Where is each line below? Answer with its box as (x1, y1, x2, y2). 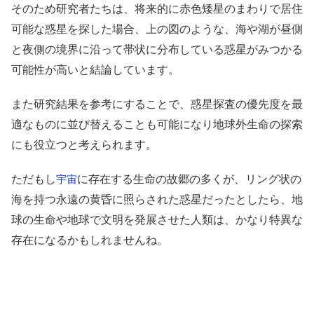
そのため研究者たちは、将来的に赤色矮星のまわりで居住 (11, 1, 303, 16)
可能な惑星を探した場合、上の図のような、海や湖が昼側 (11, 22, 303, 36)
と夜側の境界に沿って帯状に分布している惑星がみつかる (11, 42, 303, 57)
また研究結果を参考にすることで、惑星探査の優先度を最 (11, 97, 303, 111)
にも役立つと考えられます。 (11, 137, 157, 152)
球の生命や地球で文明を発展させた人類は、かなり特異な (11, 212, 303, 227)
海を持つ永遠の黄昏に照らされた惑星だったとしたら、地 (11, 192, 303, 207)
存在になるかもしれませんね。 (11, 233, 168, 247)
